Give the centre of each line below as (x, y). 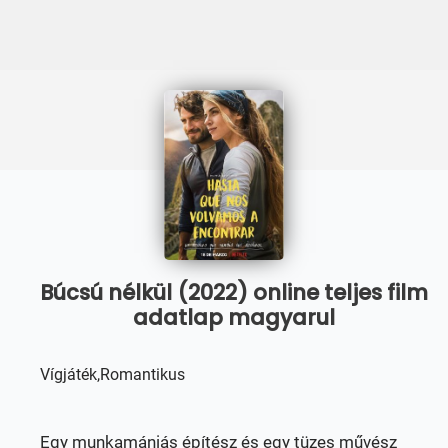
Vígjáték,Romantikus (112, 374)
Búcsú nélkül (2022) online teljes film (234, 292)
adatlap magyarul (234, 317)
